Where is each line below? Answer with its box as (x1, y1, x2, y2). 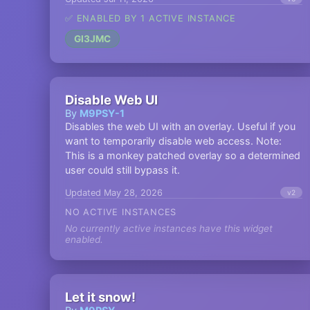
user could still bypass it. (65, 164, 180, 176)
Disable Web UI (65, 92, 158, 107)
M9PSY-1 (80, 107, 125, 119)
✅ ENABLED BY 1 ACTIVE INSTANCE (65, 13, 236, 24)
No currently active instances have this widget (65, 223, 273, 234)
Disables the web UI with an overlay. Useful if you (65, 120, 295, 132)
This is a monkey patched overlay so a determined (65, 149, 300, 161)
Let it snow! (65, 289, 136, 304)
